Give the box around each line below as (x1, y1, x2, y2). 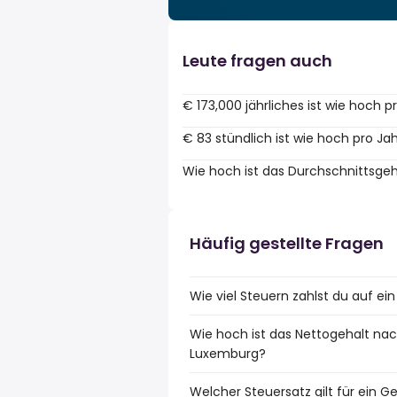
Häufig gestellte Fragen (190, 232, 384, 254)
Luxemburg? (190, 345, 266, 362)
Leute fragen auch (183, 50, 332, 72)
